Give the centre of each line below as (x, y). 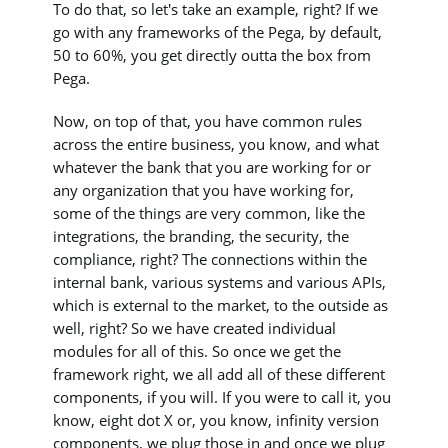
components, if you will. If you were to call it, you (222, 397)
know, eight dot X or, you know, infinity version (216, 420)
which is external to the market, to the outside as (221, 305)
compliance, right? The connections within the (210, 259)
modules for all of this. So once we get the (197, 351)
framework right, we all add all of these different (219, 374)
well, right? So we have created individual (195, 328)
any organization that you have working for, (204, 190)
